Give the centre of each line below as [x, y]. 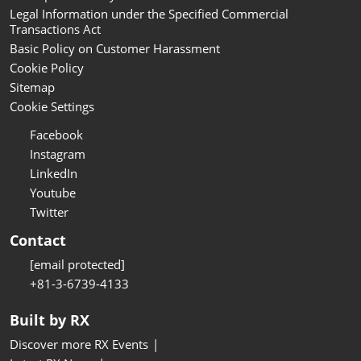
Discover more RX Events [79, 344]
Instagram [58, 154]
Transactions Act [55, 29]
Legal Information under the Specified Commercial [149, 14]
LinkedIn [54, 174]
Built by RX [50, 320]
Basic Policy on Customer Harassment [115, 49]
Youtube [53, 193]
